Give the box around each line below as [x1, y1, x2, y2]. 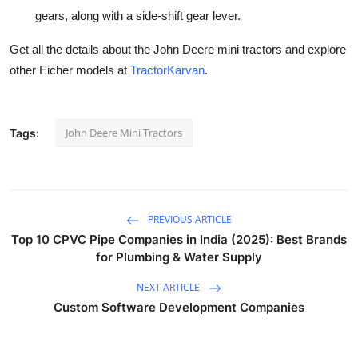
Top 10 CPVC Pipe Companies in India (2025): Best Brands [11, 232, 347, 248]
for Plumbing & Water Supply [96, 249, 262, 265]
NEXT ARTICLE [137, 280, 202, 295]
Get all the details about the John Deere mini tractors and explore [10, 42, 346, 57]
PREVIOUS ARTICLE [145, 213, 232, 227]
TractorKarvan [130, 63, 205, 78]
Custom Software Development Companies [54, 300, 304, 316]
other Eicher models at [10, 63, 130, 78]
